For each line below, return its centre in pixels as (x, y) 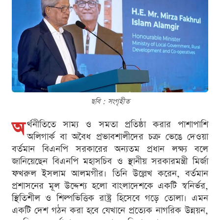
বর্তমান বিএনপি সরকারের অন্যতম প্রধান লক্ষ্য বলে (110, 149)
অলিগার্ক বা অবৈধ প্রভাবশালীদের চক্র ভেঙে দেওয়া (118, 137)
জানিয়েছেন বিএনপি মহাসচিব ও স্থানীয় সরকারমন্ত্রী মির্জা (110, 162)
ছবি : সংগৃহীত (110, 102)
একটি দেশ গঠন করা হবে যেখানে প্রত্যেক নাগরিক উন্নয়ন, (110, 211)
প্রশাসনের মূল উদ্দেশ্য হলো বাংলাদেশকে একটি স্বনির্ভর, (110, 186)
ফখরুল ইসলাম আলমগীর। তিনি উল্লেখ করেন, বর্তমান (110, 174)
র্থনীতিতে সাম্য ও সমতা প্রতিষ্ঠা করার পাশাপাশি (118, 125)
